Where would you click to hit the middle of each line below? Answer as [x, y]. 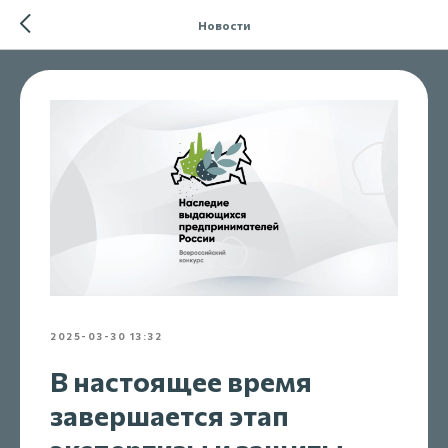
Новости [224, 24]
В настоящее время [181, 380]
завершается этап [169, 414]
